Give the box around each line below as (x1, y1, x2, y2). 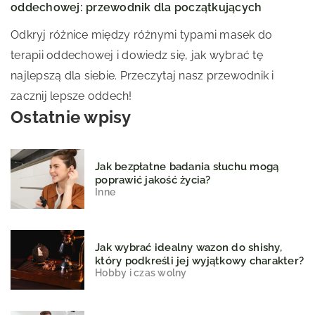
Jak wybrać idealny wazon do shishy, (95, 240, 282, 254)
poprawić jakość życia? (95, 173, 211, 186)
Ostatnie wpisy (11, 106, 131, 127)
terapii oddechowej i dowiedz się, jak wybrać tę (11, 48, 263, 62)
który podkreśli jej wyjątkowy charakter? (95, 254, 304, 267)
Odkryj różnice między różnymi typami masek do (11, 27, 273, 41)
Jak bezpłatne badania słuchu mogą (95, 160, 279, 173)
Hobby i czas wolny (95, 266, 187, 278)
